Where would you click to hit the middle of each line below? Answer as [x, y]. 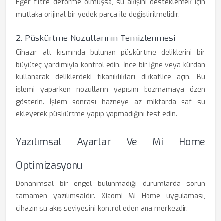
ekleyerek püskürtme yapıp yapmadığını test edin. [96, 114]
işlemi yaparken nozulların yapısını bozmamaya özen [110, 90]
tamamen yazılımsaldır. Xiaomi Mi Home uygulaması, [110, 196]
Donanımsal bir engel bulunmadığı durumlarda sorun [110, 184]
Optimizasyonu [49, 166]
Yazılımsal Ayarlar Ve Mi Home [110, 142]
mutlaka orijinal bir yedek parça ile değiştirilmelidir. [98, 15]
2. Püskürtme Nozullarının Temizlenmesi [95, 38]
